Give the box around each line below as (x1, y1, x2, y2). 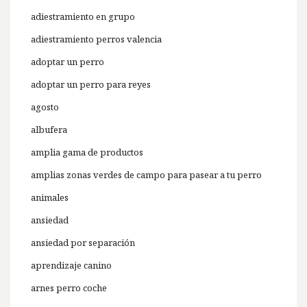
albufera (31, 123, 67, 136)
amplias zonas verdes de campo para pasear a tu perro (31, 169, 262, 182)
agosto (31, 101, 59, 114)
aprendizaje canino (31, 259, 112, 272)
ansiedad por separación (31, 236, 135, 249)
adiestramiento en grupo (31, 10, 135, 23)
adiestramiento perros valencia (31, 33, 162, 46)
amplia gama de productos (31, 146, 143, 159)
